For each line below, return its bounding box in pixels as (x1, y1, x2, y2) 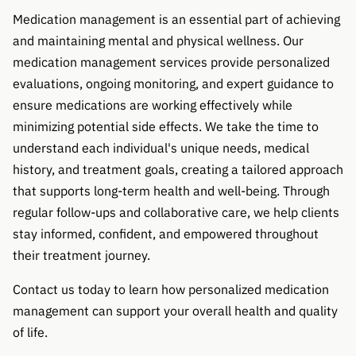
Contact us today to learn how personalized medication (13, 281, 329, 299)
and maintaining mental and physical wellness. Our (13, 31, 304, 49)
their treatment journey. (13, 246, 150, 264)
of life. (13, 323, 48, 342)
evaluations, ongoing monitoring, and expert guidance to (13, 74, 334, 92)
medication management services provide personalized (13, 52, 330, 71)
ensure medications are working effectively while (13, 95, 292, 114)
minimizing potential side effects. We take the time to (13, 117, 319, 135)
